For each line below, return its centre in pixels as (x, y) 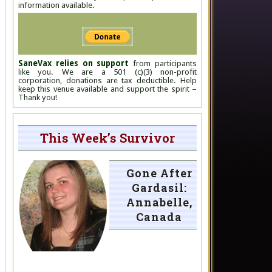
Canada (159, 217)
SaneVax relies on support (74, 63)
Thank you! (38, 97)
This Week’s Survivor (107, 138)
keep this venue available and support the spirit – (107, 89)
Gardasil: (159, 188)
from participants (163, 63)
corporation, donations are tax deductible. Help (107, 80)
